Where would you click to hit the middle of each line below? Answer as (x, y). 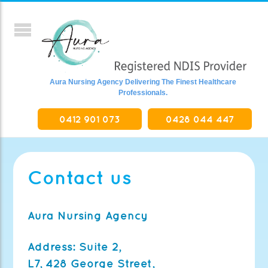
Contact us (80, 178)
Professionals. (143, 93)
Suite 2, (100, 247)
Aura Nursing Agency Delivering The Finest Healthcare (143, 82)
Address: (54, 247)
